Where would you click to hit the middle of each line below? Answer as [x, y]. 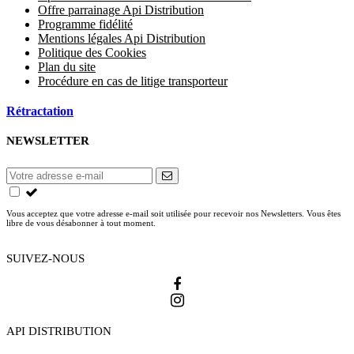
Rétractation [40, 111]
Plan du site [67, 66]
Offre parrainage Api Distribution [121, 9]
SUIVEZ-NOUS [45, 258]
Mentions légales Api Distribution [122, 38]
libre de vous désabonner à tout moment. [81, 222]
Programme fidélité [85, 24]
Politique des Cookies [92, 52]
